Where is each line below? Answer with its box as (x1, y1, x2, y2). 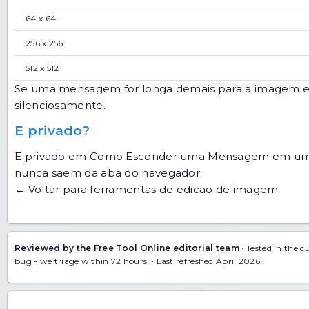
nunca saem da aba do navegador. (14, 166, 203, 179)
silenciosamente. (14, 98, 106, 112)
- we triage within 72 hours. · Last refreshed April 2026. (31, 255, 263, 266)
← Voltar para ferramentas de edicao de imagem (14, 182, 279, 196)
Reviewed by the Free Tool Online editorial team (14, 242, 240, 253)
